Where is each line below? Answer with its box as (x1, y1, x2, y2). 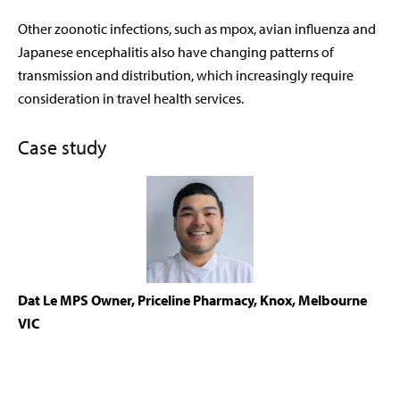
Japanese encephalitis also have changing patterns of (18, 43, 334, 62)
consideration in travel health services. (18, 89, 244, 108)
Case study (18, 135, 106, 161)
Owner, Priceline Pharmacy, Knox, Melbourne (91, 291, 367, 310)
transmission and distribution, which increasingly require (18, 66, 354, 85)
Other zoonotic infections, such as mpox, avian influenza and (18, 20, 376, 38)
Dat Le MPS (18, 291, 91, 310)
